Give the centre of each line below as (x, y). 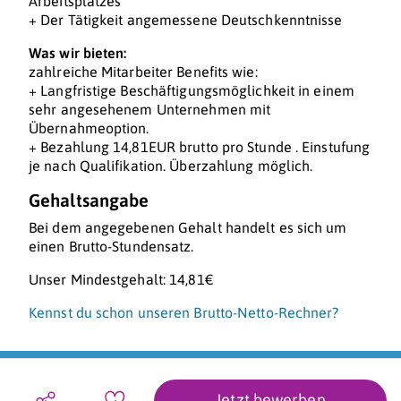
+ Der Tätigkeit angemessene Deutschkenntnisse (186, 20)
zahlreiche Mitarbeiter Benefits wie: (143, 72)
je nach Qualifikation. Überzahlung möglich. (171, 166)
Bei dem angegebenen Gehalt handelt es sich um (188, 228)
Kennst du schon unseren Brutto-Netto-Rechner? (184, 313)
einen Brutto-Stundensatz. (111, 247)
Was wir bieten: (78, 53)
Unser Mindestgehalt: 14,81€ (121, 280)
